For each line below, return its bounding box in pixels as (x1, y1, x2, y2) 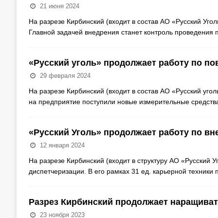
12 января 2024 (39, 142, 85, 149)
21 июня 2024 (39, 2, 79, 10)
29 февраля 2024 (39, 72, 91, 80)
